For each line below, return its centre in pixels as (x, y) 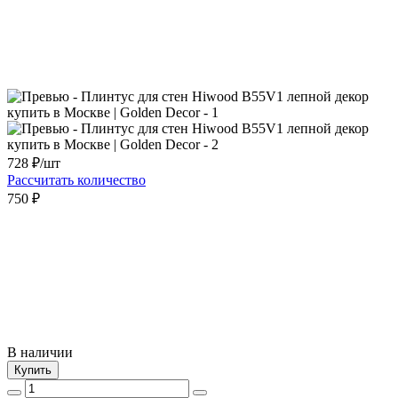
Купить (33, 370)
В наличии (40, 352)
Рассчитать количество (76, 179)
